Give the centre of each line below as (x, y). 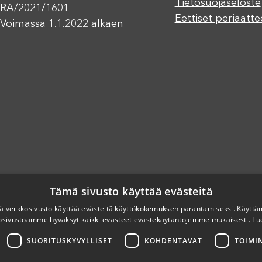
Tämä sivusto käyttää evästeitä (131, 191)
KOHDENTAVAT (173, 240)
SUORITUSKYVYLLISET (70, 240)
